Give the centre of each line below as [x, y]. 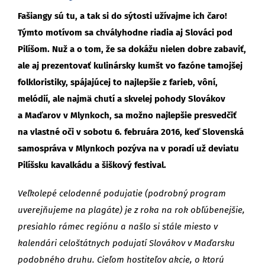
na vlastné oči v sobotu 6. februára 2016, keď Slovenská [131, 132]
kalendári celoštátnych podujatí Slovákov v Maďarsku [126, 243]
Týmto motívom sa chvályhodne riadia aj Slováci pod [125, 32]
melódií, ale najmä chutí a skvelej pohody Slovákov [122, 98]
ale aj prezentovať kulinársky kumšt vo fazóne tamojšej [130, 65]
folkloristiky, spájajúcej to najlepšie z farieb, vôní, [118, 82]
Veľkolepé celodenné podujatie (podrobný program [122, 193]
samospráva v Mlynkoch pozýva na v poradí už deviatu [128, 148]
